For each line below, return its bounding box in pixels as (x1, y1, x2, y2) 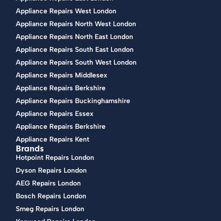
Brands (16, 143, 44, 154)
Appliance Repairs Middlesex (16, 71, 108, 80)
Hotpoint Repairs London (16, 153, 95, 162)
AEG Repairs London (16, 179, 81, 188)
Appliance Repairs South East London (16, 45, 134, 54)
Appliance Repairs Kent (16, 135, 90, 144)
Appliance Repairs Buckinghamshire (16, 97, 131, 106)
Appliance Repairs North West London (16, 20, 137, 29)
